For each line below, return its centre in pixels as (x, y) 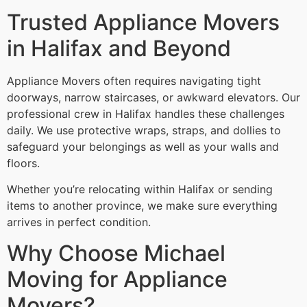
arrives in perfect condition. (79, 222)
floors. (23, 163)
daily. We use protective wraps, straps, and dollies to (144, 130)
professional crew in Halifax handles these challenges (146, 113)
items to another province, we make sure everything (142, 206)
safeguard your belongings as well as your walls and (143, 146)
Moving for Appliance (117, 279)
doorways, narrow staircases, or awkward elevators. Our (153, 97)
